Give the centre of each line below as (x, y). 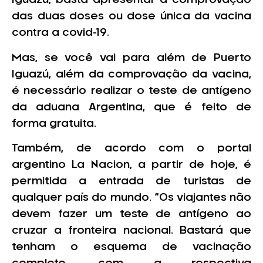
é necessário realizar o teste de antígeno (131, 91)
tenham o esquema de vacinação (131, 247)
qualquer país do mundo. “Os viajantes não (131, 198)
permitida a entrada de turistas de (131, 181)
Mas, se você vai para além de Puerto (131, 58)
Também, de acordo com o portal (131, 149)
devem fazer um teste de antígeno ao (131, 214)
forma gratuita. (54, 124)
